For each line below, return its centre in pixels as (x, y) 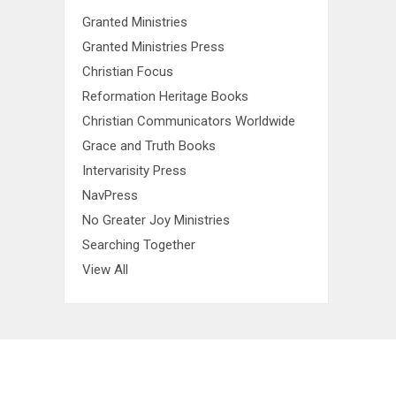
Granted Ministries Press (153, 47)
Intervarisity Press (134, 171)
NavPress (110, 195)
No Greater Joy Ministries (156, 220)
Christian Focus (128, 72)
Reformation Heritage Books (165, 96)
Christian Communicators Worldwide (189, 121)
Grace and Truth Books (149, 146)
